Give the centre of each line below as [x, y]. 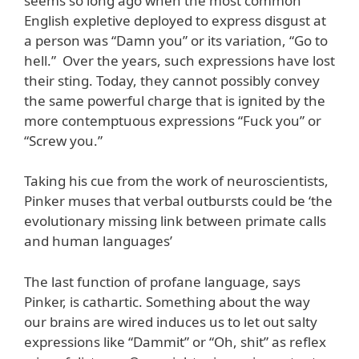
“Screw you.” [63, 140]
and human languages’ [98, 241]
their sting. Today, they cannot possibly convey [172, 80]
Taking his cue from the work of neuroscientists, [176, 181]
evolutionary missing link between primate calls [175, 221]
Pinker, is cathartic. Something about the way [167, 301]
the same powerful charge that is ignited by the [175, 100]
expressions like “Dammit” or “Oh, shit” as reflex [175, 341]
